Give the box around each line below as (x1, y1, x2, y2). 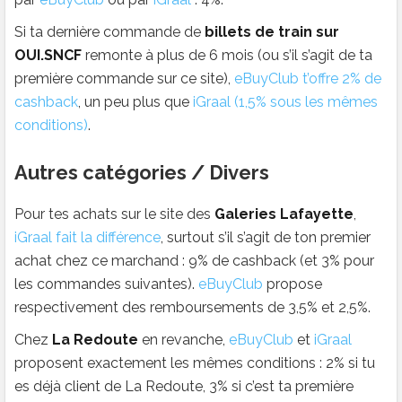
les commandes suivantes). (14, 275, 198, 293)
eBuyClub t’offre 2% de (234, 70, 381, 88)
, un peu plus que (78, 93, 193, 111)
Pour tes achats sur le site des (14, 205, 214, 223)
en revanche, (138, 331, 229, 349)
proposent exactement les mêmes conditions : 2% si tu (14, 354, 375, 372)
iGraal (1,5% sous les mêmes (193, 93, 378, 111)
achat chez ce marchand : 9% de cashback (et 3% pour (14, 252, 374, 270)
